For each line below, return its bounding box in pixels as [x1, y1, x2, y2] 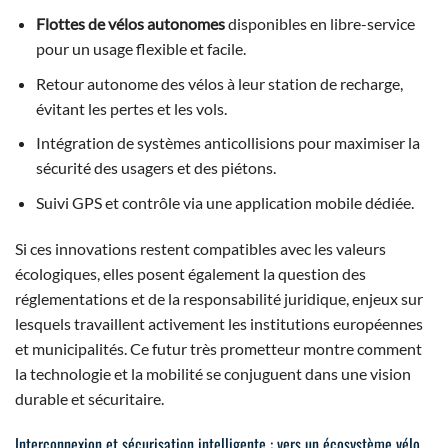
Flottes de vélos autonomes [35, 14, 225, 34]
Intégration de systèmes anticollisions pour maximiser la [35, 133, 420, 153]
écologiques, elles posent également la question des [15, 263, 366, 283]
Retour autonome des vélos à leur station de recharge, [35, 73, 403, 93]
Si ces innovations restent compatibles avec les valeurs [15, 238, 386, 258]
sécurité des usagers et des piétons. [35, 158, 276, 178]
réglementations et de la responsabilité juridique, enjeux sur [15, 288, 423, 308]
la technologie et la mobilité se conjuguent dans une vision [15, 363, 411, 383]
